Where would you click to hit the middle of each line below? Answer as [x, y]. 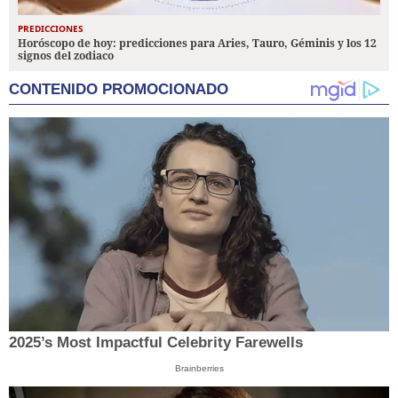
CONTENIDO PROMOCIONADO [119, 90]
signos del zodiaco [66, 56]
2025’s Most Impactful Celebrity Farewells [156, 343]
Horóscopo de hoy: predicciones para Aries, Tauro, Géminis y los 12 [197, 44]
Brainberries [199, 369]
